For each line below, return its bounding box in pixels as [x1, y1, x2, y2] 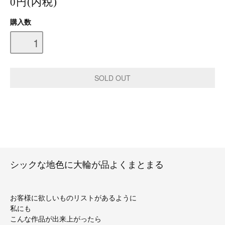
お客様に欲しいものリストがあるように [10, 194, 137, 202]
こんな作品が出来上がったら [10, 215, 101, 223]
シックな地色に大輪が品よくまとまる [10, 159, 164, 170]
